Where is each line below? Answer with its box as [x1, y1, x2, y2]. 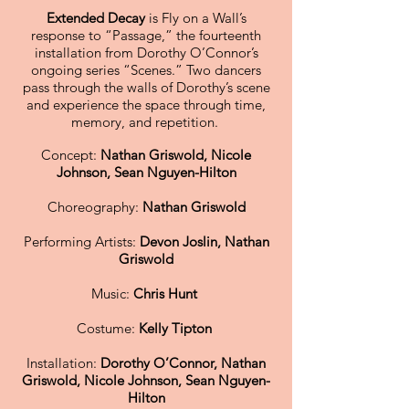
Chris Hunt [133, 285, 201, 302]
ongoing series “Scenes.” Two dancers [31, 61, 261, 79]
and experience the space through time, [26, 96, 266, 113]
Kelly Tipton [139, 320, 212, 337]
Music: [91, 285, 133, 302]
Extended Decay [46, 9, 145, 26]
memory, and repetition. [70, 113, 222, 131]
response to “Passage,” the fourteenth [31, 26, 261, 44]
